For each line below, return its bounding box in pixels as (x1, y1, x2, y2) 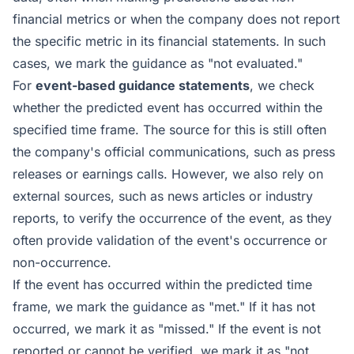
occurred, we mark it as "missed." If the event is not (13, 321, 321, 337)
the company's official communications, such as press (13, 144, 335, 160)
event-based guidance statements (36, 77, 250, 93)
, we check (250, 77, 314, 93)
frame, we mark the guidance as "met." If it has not (13, 299, 315, 314)
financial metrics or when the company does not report (13, 11, 340, 27)
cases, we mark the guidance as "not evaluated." (13, 55, 303, 71)
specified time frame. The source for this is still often (13, 122, 326, 137)
